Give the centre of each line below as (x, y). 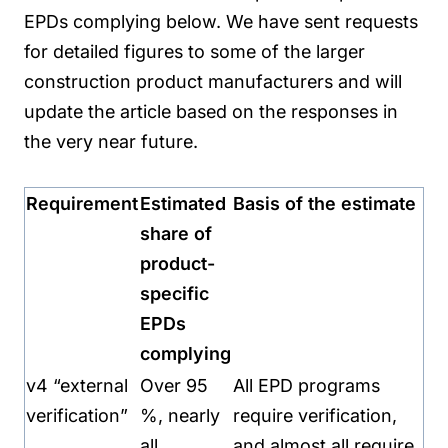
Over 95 (174, 385)
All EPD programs (306, 385)
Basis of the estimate (324, 203)
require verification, (315, 415)
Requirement (82, 203)
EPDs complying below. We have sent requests (221, 21)
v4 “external (77, 385)
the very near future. (111, 141)
